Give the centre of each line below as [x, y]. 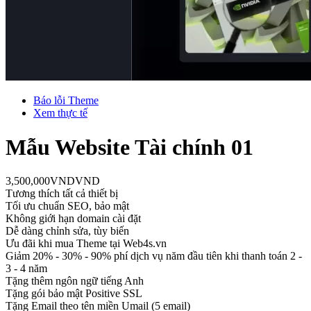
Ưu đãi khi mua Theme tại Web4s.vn [86, 243]
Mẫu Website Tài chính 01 [129, 147]
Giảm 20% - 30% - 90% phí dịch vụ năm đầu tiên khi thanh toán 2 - [154, 255]
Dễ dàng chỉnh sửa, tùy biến [67, 230]
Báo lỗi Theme [66, 101]
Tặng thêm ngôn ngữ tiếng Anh [75, 280]
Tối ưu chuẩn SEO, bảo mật [67, 205]
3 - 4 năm [26, 268]
